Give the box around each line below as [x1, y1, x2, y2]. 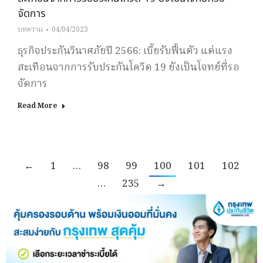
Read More [18, 100, 57, 112]
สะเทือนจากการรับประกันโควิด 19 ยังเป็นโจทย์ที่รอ [18, 60, 240, 76]
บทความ [18, 24, 43, 36]
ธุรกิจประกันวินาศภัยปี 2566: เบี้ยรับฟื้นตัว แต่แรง [18, 43, 232, 60]
